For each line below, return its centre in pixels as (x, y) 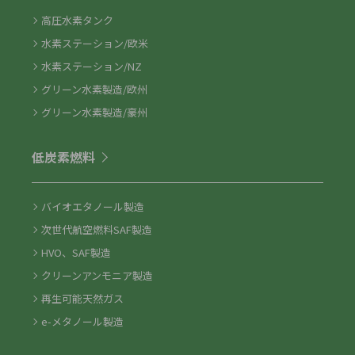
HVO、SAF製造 (76, 252)
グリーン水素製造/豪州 (94, 112)
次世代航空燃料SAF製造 (97, 229)
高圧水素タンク (77, 20)
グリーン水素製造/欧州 (94, 89)
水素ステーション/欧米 (95, 43)
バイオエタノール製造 (93, 206)
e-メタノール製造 (82, 321)
